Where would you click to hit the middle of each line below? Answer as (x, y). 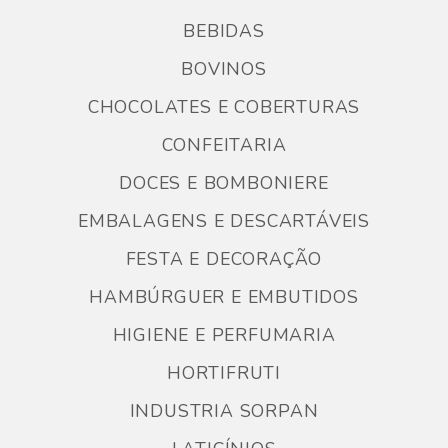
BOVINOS (224, 69)
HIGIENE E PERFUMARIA (224, 335)
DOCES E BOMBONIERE (224, 183)
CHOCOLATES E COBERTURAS (224, 107)
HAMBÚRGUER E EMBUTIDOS (224, 297)
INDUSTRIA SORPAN (224, 411)
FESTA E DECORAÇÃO (224, 259)
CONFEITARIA (224, 145)
